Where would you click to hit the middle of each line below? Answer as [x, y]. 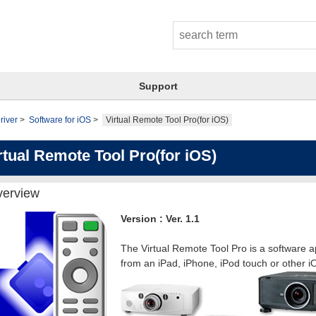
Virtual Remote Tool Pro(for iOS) [167, 120]
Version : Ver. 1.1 [160, 219]
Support [158, 86]
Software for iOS [60, 120]
